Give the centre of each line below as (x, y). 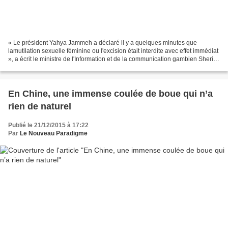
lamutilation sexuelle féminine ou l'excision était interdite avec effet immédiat (113, 51)
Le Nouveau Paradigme (54, 133)
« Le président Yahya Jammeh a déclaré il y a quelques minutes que (103, 42)
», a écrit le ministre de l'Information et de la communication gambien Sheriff (112, 59)
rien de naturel (40, 106)
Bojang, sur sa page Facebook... (53, 67)
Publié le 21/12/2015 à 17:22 (48, 125)
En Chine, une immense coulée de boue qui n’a (110, 93)
